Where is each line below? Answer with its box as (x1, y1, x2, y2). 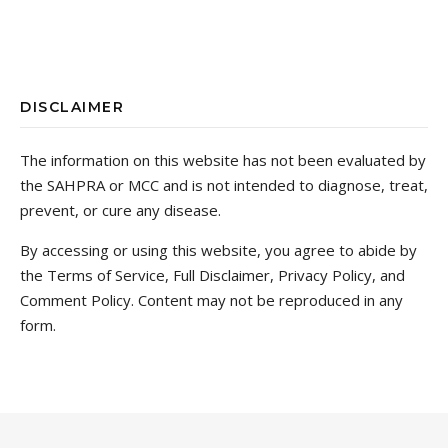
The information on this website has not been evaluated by (20, 149, 426, 170)
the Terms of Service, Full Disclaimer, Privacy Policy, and (20, 264, 405, 285)
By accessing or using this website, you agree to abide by (20, 239, 417, 260)
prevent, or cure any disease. (20, 199, 221, 220)
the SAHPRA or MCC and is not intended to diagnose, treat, (20, 174, 428, 195)
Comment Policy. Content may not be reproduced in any (20, 289, 403, 310)
